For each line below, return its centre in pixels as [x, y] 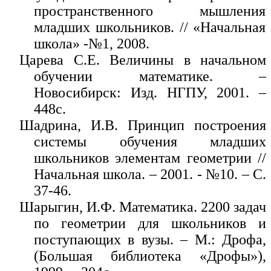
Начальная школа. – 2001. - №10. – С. [150, 174]
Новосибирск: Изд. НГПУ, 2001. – [150, 92]
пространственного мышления [150, 11]
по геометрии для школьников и [150, 223]
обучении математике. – [150, 76]
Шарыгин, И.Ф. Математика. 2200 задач [143, 207]
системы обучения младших [150, 141]
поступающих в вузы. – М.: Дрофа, [150, 239]
